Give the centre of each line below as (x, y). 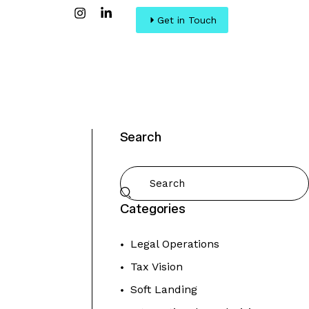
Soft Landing (163, 290)
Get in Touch (187, 20)
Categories (152, 209)
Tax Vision (156, 267)
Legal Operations (175, 244)
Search (140, 137)
